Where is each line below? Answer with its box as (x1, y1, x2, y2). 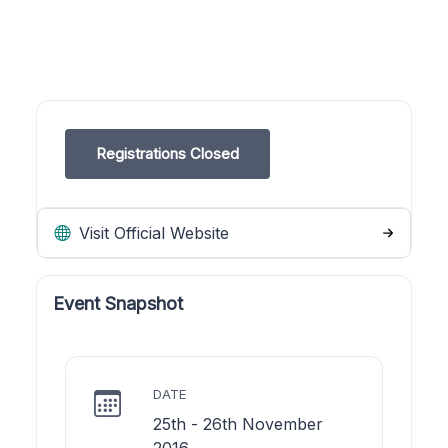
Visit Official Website (74, 222, 229, 243)
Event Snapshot (53, 292, 183, 314)
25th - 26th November (153, 413, 323, 434)
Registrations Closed (96, 143, 239, 163)
